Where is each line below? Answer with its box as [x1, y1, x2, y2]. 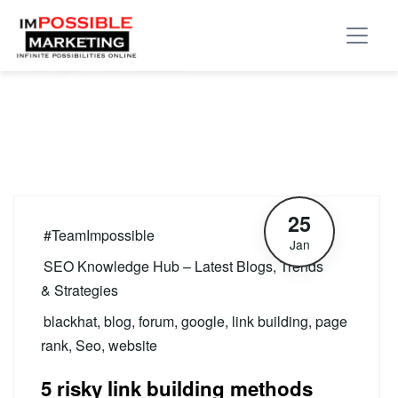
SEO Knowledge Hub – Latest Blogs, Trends [44, 256, 323, 276]
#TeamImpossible [44, 225, 155, 245]
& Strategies [41, 280, 118, 300]
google [181, 311, 225, 331]
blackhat [44, 311, 97, 331]
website [108, 335, 157, 355]
